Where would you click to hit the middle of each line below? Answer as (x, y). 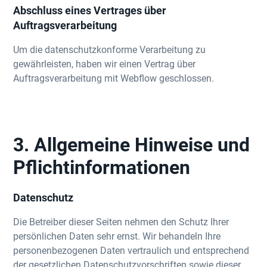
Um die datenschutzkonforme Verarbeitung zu (110, 49)
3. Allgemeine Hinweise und (132, 144)
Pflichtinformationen (102, 167)
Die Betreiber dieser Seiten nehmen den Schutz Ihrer (121, 221)
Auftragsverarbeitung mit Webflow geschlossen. (114, 78)
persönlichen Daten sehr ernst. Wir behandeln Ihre (117, 236)
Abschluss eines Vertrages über (90, 10)
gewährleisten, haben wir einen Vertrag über (105, 63)
